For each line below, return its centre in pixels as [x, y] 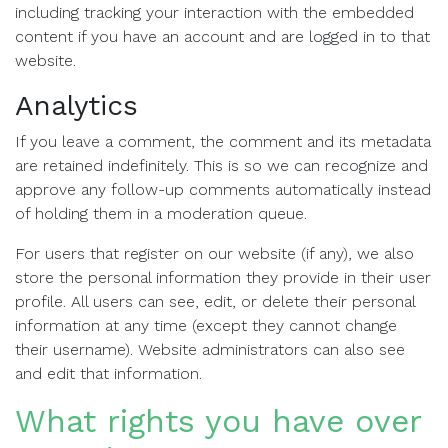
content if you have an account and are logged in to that [222, 36]
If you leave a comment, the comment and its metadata [223, 141]
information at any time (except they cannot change [206, 325]
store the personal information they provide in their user [223, 277]
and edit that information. [108, 373]
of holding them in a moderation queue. [161, 213]
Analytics [76, 105]
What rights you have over [218, 421]
